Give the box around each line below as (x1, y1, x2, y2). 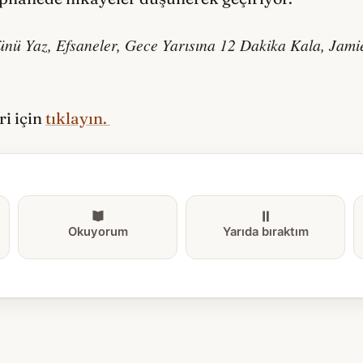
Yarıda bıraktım (222, 224, 309, 240)
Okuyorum (67, 224, 128, 240)
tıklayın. (45, 109, 110, 129)
